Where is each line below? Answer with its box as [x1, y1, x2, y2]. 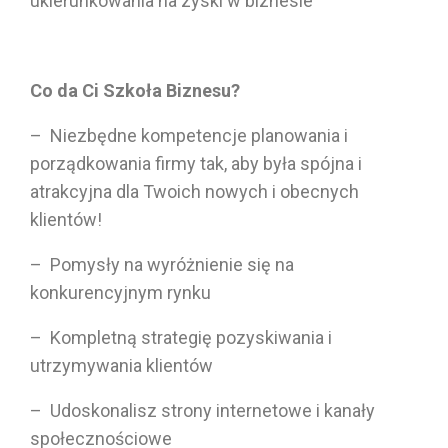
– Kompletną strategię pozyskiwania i [30, 326, 332, 348]
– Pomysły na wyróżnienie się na [30, 253, 294, 275]
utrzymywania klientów [30, 354, 213, 376]
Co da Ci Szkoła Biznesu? [30, 79, 240, 101]
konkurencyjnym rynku [30, 281, 211, 303]
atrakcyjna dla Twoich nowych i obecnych [30, 180, 359, 202]
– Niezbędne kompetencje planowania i [30, 124, 348, 146]
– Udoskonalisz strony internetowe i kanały [30, 399, 375, 421]
